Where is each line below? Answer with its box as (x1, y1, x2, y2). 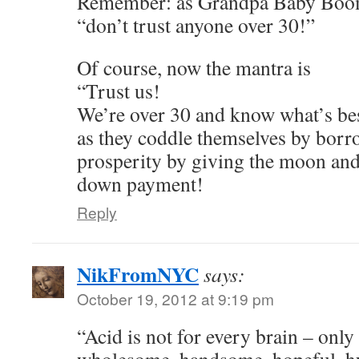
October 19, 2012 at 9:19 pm (77, 287, 274, 309)
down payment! (77, 169, 204, 197)
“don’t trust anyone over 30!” (77, 10, 315, 38)
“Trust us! (77, 76, 160, 104)
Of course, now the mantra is (77, 53, 311, 81)
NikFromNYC (77, 258, 199, 289)
